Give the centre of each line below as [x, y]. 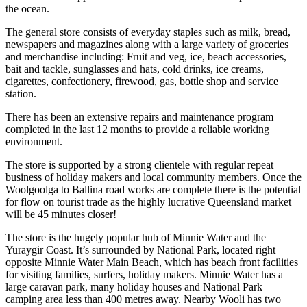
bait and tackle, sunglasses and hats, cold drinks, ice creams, [135, 69]
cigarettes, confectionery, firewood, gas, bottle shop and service [142, 81]
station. [21, 93]
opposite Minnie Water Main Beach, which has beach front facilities [152, 262]
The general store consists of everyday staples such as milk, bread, [148, 32]
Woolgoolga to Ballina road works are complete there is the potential [153, 189]
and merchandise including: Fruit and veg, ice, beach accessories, [146, 56]
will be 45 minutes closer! [61, 214]
